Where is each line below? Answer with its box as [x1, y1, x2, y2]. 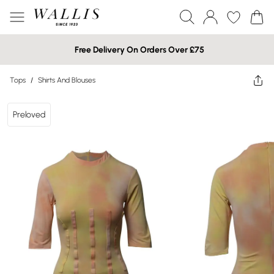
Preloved [13, 109, 45, 120]
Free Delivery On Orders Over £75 [75, 44, 204, 55]
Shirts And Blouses [38, 76, 95, 84]
